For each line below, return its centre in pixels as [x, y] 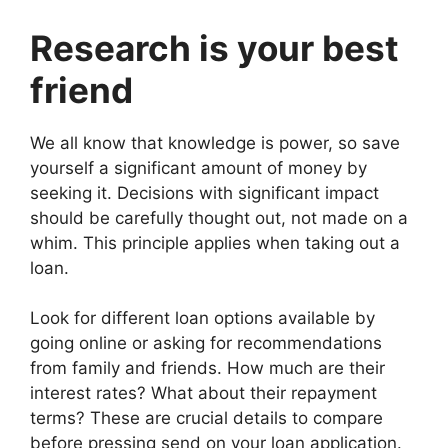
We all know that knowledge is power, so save [215, 142]
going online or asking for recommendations [206, 342]
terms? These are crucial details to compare [206, 417]
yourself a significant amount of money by [198, 167]
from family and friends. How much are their [207, 367]
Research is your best [214, 47]
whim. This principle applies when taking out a [215, 242]
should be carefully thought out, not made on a [219, 217]
